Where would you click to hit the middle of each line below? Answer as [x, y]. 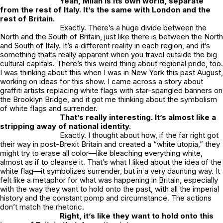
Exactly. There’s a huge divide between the [133, 27]
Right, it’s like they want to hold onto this [137, 216]
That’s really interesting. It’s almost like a [138, 117]
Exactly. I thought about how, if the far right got [139, 135]
